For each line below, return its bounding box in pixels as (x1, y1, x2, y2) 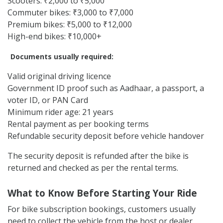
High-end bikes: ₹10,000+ (7, 30, 102, 42)
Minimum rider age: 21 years (7, 106, 113, 117)
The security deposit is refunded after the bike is (7, 150, 189, 161)
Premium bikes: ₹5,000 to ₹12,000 (7, 18, 132, 30)
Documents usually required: (10, 51, 113, 61)
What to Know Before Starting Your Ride (7, 186, 197, 199)
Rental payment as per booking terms (7, 118, 149, 129)
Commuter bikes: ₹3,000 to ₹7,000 (7, 6, 133, 18)
